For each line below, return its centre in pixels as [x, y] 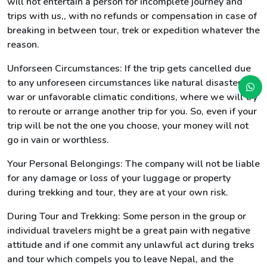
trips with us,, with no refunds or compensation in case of [132, 16]
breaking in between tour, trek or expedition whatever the [133, 30]
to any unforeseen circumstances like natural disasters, [128, 83]
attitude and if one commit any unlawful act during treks [131, 245]
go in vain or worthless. [58, 140]
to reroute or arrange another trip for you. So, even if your [132, 111]
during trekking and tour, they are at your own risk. [118, 193]
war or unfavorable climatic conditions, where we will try [132, 97]
